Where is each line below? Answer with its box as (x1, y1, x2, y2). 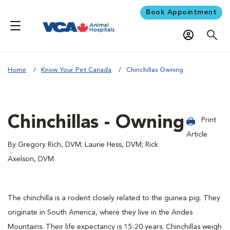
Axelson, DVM (8, 155, 54, 163)
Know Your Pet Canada (41, 66, 111, 73)
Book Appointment (146, 8, 217, 16)
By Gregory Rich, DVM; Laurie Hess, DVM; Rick (8, 141, 158, 148)
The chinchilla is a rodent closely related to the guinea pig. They (8, 194, 220, 202)
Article (186, 130, 208, 138)
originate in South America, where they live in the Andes (8, 208, 193, 216)
